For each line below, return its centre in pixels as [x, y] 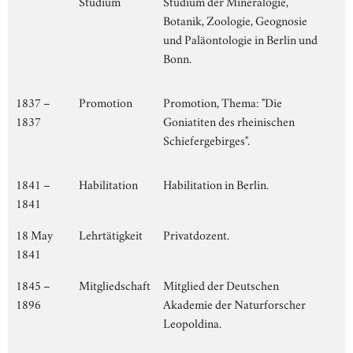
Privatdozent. [196, 234]
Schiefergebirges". [206, 139]
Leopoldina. [192, 322]
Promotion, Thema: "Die [223, 101]
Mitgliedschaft [115, 284]
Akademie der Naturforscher [234, 303]
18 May [34, 234]
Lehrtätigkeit [111, 234]
